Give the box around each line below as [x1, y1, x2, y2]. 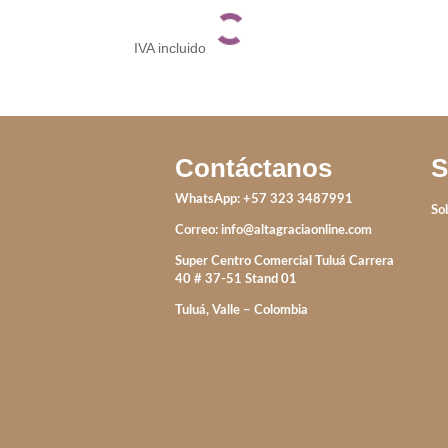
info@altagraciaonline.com [220, 223, 372, 237]
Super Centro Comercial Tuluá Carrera [174, 254, 394, 268]
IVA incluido [134, 40, 207, 57]
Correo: [174, 223, 221, 237]
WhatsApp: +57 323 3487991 [174, 192, 353, 206]
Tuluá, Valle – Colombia [174, 303, 308, 317]
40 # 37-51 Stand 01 [174, 272, 297, 286]
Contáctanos [174, 152, 332, 183]
